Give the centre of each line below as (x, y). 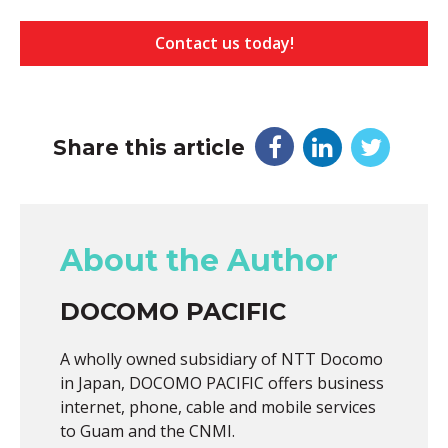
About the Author (199, 261)
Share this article (149, 147)
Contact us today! (224, 42)
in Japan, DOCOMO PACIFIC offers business (222, 383)
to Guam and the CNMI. (147, 431)
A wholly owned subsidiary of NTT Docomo (221, 359)
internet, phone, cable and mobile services (218, 407)
